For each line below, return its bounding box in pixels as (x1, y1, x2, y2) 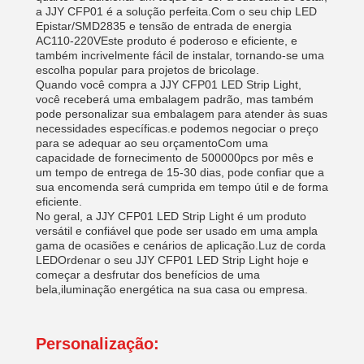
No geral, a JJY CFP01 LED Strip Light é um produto (36, 210, 306, 223)
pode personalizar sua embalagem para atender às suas (36, 107, 327, 120)
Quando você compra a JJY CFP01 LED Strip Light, (36, 78, 301, 91)
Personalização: (36, 335, 159, 353)
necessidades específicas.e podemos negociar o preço (36, 122, 318, 135)
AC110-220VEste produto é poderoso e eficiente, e (36, 34, 297, 47)
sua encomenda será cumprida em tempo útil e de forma (36, 180, 328, 193)
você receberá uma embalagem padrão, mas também (36, 93, 314, 106)
